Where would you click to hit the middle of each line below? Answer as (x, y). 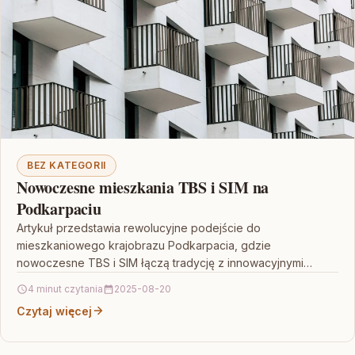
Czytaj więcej (54, 311)
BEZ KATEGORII (67, 165)
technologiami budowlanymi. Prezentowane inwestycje (160, 280)
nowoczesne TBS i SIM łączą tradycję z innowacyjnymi (160, 262)
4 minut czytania (65, 288)
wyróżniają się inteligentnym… (94, 297)
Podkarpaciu (59, 208)
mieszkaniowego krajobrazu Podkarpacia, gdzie (144, 245)
